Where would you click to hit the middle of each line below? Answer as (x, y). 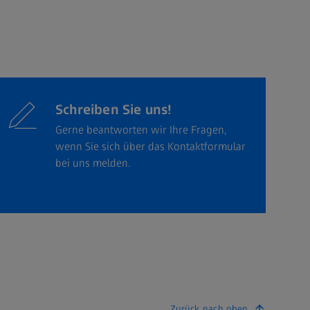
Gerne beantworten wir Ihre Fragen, (141, 130)
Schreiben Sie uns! (114, 110)
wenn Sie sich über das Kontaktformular (151, 147)
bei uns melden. (93, 163)
